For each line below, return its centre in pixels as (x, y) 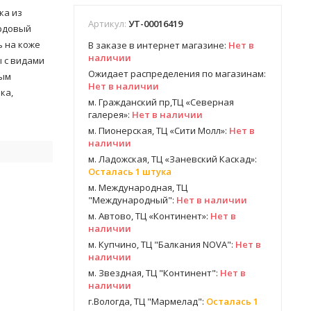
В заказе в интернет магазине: (158, 45)
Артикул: (108, 24)
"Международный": (132, 200)
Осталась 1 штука (130, 171)
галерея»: (110, 115)
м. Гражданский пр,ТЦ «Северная (161, 102)
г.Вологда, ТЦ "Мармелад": (147, 301)
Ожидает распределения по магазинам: (177, 74)
